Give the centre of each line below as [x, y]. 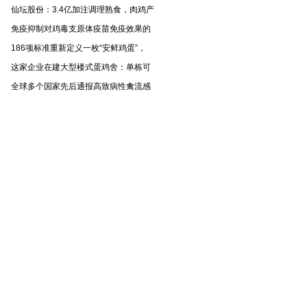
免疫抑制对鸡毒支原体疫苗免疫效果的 [81, 29]
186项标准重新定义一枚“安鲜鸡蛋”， [78, 48]
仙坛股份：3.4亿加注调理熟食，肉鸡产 [83, 10]
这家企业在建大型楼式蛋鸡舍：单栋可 [81, 67]
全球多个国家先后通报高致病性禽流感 [81, 86]
